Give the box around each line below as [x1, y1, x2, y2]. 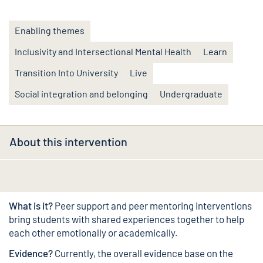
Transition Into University [15, 67, 118, 78]
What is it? [9, 200, 55, 211]
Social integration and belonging [15, 88, 148, 99]
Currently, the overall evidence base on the [55, 247, 233, 259]
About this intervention [9, 134, 127, 149]
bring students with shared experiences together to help [9, 213, 244, 225]
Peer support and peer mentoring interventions [55, 200, 252, 211]
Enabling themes [15, 25, 85, 36]
